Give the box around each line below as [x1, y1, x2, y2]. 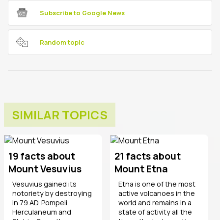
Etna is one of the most [118, 179, 195, 189]
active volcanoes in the [118, 188, 195, 198]
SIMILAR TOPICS [12, 106, 108, 123]
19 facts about [8, 149, 75, 163]
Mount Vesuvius [8, 162, 82, 175]
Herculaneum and [12, 207, 71, 217]
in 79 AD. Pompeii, [12, 197, 69, 207]
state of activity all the [118, 207, 192, 217]
